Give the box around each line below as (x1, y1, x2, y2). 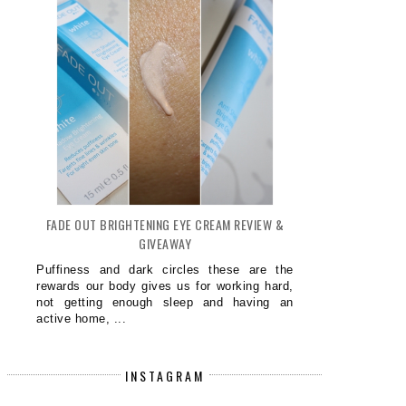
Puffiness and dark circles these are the (36, 262, 294, 276)
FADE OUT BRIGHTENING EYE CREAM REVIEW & (45, 214, 285, 234)
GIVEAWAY (139, 233, 191, 253)
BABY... (309, 216, 353, 232)
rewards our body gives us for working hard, (36, 278, 294, 293)
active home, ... (36, 311, 127, 325)
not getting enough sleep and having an (36, 295, 294, 309)
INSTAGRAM (125, 366, 205, 386)
